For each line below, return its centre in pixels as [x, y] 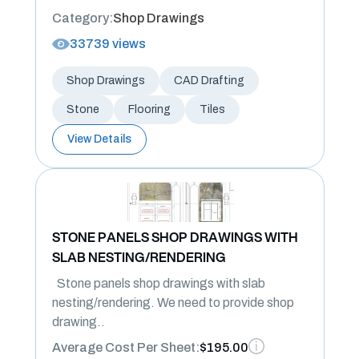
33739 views [107, 44]
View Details [99, 139]
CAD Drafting [209, 81]
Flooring [149, 109]
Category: [82, 18]
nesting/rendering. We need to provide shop [173, 303]
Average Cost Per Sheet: [125, 347]
